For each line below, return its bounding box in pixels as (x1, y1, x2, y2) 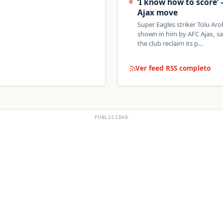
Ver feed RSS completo (135, 63, 211, 73)
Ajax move (137, 7, 178, 18)
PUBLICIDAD (95, 115, 128, 121)
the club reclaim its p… (137, 39, 204, 48)
